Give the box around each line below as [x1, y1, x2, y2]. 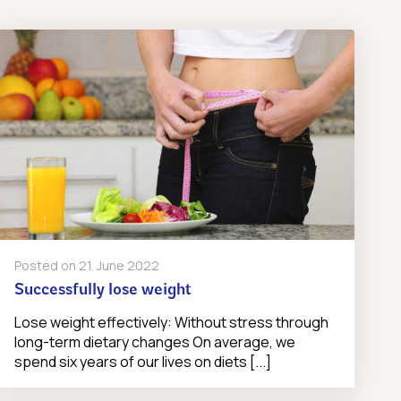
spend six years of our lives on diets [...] [13, 352, 271, 372]
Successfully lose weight [13, 282, 192, 300]
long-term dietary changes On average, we [13, 332, 295, 353]
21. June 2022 [78, 257, 159, 275]
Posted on [13, 257, 79, 275]
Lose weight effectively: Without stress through [13, 312, 328, 333]
